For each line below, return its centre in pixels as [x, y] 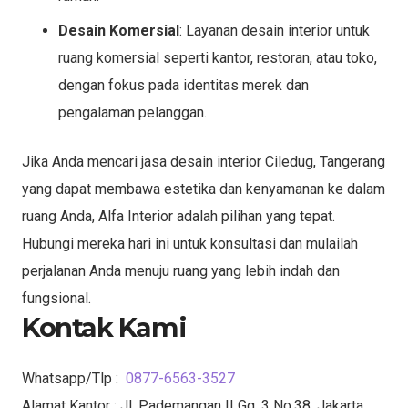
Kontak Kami [104, 327]
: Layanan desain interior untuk [275, 30]
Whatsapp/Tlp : [74, 378]
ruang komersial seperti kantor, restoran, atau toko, [218, 57]
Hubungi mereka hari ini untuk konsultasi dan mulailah [190, 243]
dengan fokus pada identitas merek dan [184, 85]
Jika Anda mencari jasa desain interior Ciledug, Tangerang [204, 161]
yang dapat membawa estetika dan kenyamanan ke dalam [204, 189]
